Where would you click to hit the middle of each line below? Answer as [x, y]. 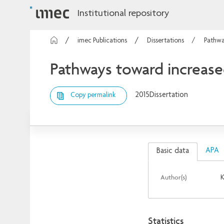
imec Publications [102, 41]
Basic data [172, 151]
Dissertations [165, 41]
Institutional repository [123, 14]
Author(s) [173, 177]
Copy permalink [93, 95]
